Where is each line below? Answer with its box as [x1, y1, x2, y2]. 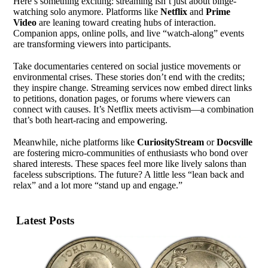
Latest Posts [16, 214, 74, 227]
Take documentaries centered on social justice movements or [13, 60, 241, 71]
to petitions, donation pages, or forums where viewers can [13, 93, 231, 103]
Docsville [217, 136, 253, 147]
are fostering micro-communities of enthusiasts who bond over [13, 147, 248, 158]
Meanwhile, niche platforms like [13, 136, 138, 147]
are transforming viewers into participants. [13, 38, 172, 49]
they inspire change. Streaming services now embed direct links [13, 82, 252, 93]
